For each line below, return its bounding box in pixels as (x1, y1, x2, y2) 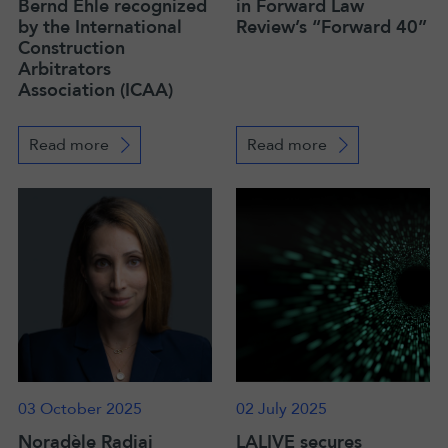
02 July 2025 (236, 398, 327, 420)
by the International (18, 15, 182, 40)
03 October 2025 (18, 398, 142, 420)
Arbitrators (18, 57, 111, 82)
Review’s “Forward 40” (236, 15, 427, 40)
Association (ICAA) (18, 78, 173, 103)
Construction (18, 36, 125, 61)
